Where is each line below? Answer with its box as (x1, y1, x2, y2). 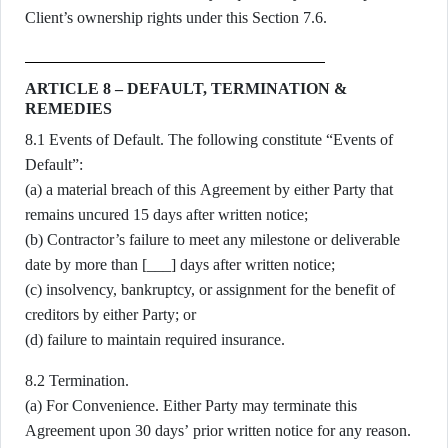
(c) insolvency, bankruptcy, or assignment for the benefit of (25, 281, 395, 298)
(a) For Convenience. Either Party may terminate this (25, 397, 357, 414)
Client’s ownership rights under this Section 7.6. (25, 9, 327, 26)
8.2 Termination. (25, 372, 129, 389)
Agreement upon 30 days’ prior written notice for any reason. (25, 422, 411, 439)
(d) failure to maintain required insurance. (25, 331, 285, 348)
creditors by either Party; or (25, 306, 196, 323)
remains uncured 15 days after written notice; (25, 206, 308, 223)
